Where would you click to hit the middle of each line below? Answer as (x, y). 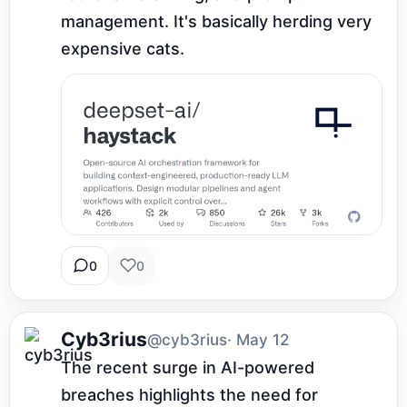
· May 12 (258, 339)
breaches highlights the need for (189, 394)
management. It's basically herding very (216, 21)
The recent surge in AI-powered (188, 367)
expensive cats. (123, 48)
